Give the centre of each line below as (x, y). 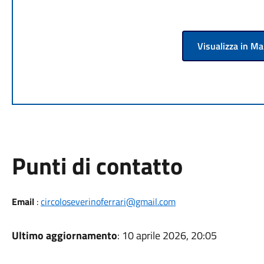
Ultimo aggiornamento (64, 235)
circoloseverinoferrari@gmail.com (108, 202)
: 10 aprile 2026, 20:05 (167, 235)
